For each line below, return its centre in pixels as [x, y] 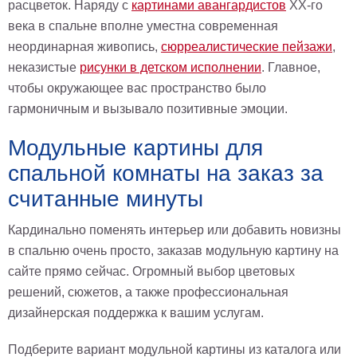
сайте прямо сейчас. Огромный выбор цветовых [151, 271]
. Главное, [291, 67]
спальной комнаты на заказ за [166, 173]
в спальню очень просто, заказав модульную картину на [173, 251]
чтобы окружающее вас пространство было [137, 88]
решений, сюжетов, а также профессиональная [148, 292]
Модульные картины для [135, 148]
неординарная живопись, [84, 47]
